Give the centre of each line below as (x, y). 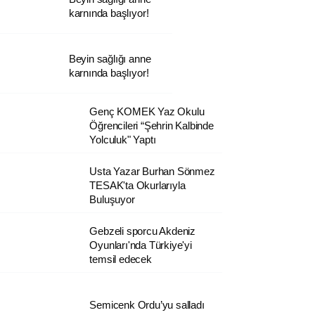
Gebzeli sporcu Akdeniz (143, 231)
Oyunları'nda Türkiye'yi (141, 245)
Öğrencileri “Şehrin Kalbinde (152, 125)
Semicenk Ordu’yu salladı (147, 304)
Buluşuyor (112, 199)
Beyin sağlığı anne (110, 58)
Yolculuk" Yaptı (123, 139)
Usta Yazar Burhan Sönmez (152, 171)
